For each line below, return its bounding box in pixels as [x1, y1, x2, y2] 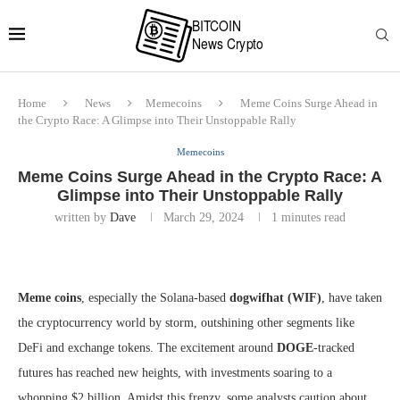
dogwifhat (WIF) [229, 291, 321, 304]
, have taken [321, 291, 382, 304]
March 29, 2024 [163, 211, 244, 224]
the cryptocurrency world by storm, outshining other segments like [18, 316, 354, 329]
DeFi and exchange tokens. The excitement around [18, 341, 277, 354]
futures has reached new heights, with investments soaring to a [18, 366, 332, 379]
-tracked [313, 341, 354, 354]
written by [54, 211, 110, 224]
